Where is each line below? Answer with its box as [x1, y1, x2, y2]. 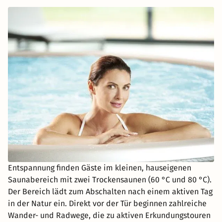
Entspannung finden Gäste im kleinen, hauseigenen [8, 163, 191, 172]
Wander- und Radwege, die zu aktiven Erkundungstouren [8, 210, 211, 220]
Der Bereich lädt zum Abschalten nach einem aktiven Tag [8, 186, 213, 196]
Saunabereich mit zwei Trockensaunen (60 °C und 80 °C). [8, 174, 212, 184]
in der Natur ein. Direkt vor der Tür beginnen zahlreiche [8, 198, 207, 208]
